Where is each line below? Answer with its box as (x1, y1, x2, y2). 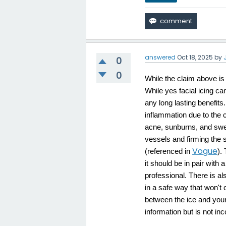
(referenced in (145, 147, 193, 156)
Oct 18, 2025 (177, 53, 213, 62)
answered (145, 53, 176, 62)
